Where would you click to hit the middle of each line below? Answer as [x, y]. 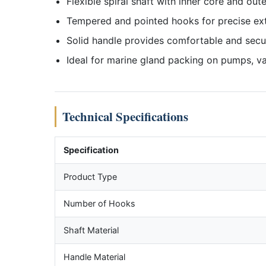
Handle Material [94, 257]
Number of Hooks [99, 203]
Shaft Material [91, 230]
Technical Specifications [125, 116]
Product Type [90, 177]
